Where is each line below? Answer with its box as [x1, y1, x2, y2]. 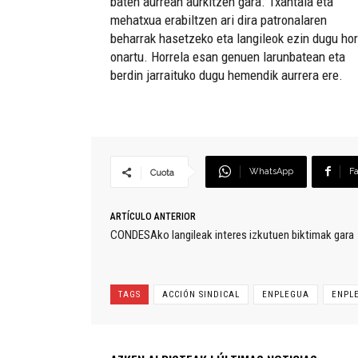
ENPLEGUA [262, 289, 309, 300]
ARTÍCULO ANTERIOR [110, 211, 196, 223]
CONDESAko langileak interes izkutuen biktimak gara [110, 228, 354, 243]
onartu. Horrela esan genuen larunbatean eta [110, 49, 345, 66]
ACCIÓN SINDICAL [162, 289, 240, 300]
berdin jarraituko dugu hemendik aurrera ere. [110, 67, 343, 84]
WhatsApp [249, 166, 293, 177]
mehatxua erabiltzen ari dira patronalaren [110, 12, 327, 29]
